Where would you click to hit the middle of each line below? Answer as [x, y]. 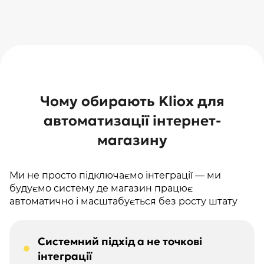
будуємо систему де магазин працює [101, 188]
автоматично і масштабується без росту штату [123, 201]
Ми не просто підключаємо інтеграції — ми [115, 175]
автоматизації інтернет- [132, 121]
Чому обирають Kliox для [132, 101]
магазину [132, 140]
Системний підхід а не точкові [120, 241]
